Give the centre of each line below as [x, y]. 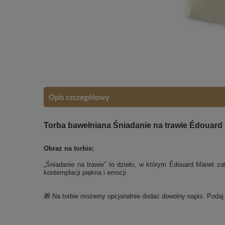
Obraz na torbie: [69, 148]
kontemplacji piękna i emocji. [86, 172]
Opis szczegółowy [79, 97]
